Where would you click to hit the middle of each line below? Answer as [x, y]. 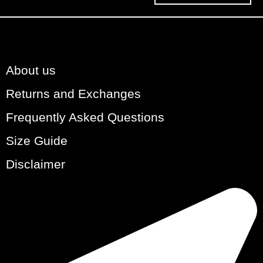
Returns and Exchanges [73, 94]
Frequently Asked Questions [85, 117]
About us [31, 70]
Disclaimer [36, 164]
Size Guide [37, 141]
